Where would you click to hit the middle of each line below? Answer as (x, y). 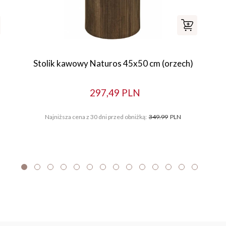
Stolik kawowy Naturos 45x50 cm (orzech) (113, 63)
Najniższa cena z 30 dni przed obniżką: (96, 117)
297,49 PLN (115, 92)
